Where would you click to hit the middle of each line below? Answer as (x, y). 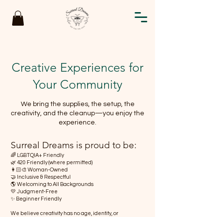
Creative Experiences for (77, 68)
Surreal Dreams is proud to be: (74, 145)
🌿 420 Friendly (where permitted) (52, 163)
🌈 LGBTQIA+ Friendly (37, 155)
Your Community (77, 85)
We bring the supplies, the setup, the (77, 104)
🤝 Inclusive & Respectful (41, 177)
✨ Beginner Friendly (36, 199)
